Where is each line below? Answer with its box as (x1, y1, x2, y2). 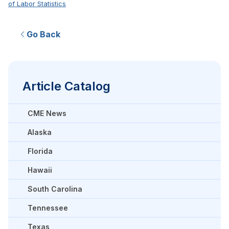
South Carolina (28, 185, 82, 193)
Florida (28, 147, 53, 155)
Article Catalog (22, 79, 110, 94)
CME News (28, 109, 66, 118)
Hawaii (28, 166, 52, 174)
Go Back (27, 29, 60, 39)
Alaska (28, 128, 52, 136)
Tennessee (28, 203, 68, 212)
